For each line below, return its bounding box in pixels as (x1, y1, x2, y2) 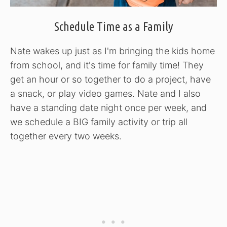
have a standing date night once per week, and (10, 102, 207, 113)
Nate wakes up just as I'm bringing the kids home (10, 46, 215, 57)
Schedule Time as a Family (54, 20, 173, 34)
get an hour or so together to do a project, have (10, 74, 211, 85)
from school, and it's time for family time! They (10, 60, 204, 71)
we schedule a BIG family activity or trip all (10, 117, 187, 128)
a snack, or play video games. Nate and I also (10, 88, 201, 99)
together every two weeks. (10, 131, 122, 142)
